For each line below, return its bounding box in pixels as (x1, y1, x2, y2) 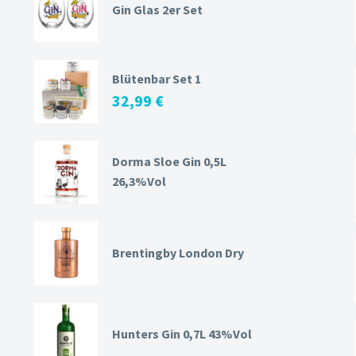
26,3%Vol (112, 173, 166, 190)
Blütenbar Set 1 (112, 71, 201, 87)
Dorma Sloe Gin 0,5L (112, 153, 226, 170)
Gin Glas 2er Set (112, 2, 203, 18)
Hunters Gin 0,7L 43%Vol (112, 326, 252, 342)
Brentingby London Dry (112, 245, 244, 261)
